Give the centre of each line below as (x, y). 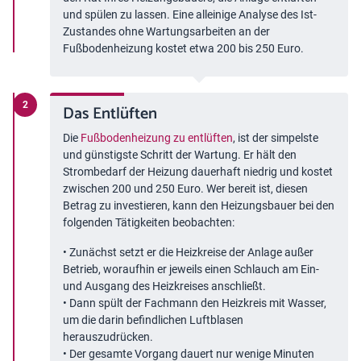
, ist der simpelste (276, 138)
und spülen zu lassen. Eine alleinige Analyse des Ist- (190, 15)
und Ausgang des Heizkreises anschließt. (164, 286)
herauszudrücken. (108, 337)
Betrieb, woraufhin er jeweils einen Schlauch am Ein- (191, 270)
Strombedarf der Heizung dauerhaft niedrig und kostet (198, 172)
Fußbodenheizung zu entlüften (157, 138)
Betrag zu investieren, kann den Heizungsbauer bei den (199, 206)
